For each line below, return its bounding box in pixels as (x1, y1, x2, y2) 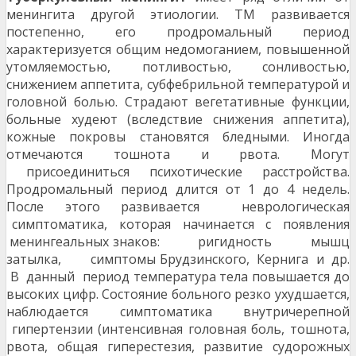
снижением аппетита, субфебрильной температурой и (6, 75, 350, 94)
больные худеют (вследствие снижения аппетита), (6, 110, 350, 129)
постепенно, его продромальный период (6, 23, 350, 41)
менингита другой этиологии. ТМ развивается (6, 6, 350, 24)
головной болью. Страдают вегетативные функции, (6, 93, 350, 111)
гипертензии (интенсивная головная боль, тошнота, (6, 320, 350, 339)
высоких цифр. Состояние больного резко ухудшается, (6, 285, 350, 304)
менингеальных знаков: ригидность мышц (6, 233, 350, 251)
